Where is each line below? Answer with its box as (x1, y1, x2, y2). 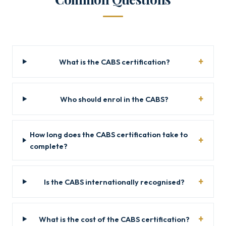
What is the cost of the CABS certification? (39, 214, 190, 224)
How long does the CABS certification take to (30, 130, 188, 139)
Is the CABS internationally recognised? (44, 177, 185, 187)
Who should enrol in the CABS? (60, 94, 169, 104)
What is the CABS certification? (59, 56, 170, 67)
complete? (30, 141, 68, 151)
